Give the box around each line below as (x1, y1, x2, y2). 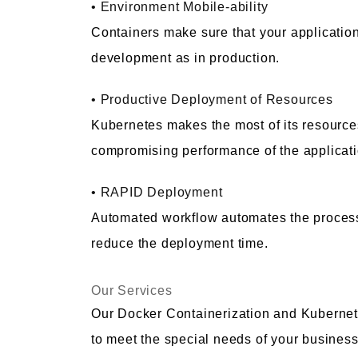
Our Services (91, 284, 173, 298)
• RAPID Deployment (91, 185, 223, 200)
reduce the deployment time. (91, 237, 268, 251)
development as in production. (91, 51, 280, 66)
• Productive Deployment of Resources (91, 93, 333, 107)
